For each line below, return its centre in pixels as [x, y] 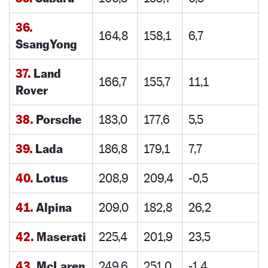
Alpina [52, 207]
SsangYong [46, 44]
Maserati [60, 237]
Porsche [57, 119]
